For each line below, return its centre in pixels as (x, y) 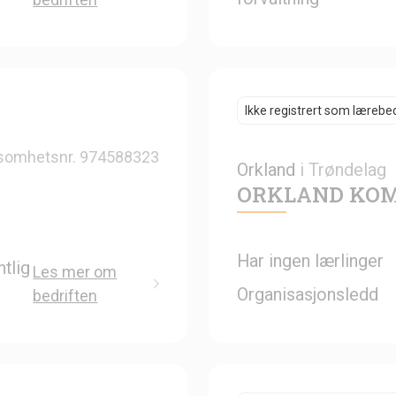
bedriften (65, 295)
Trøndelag (347, 169)
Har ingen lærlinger (310, 260)
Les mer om (75, 271)
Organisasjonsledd (308, 294)
